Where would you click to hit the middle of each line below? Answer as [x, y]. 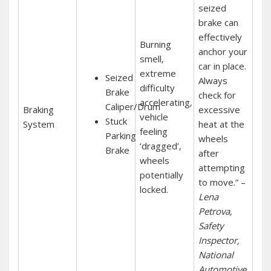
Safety [211, 225]
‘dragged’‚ [160, 145]
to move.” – [222, 182]
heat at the [221, 124]
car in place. [222, 66]
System [38, 124]
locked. [154, 189]
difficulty [157, 87]
